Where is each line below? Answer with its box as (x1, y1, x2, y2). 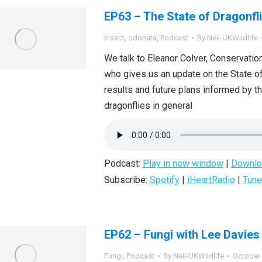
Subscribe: (104, 174, 150, 185)
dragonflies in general (104, 100, 192, 111)
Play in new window (142, 158, 223, 169)
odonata (127, 33, 157, 42)
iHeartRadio (187, 174, 235, 185)
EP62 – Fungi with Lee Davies (104, 227, 260, 242)
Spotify (149, 174, 180, 185)
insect (104, 33, 125, 42)
